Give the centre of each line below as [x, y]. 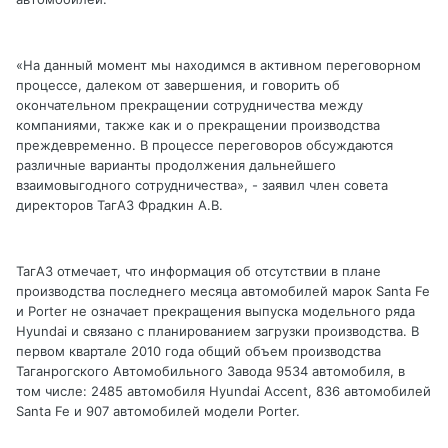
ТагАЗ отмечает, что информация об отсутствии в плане [198, 271]
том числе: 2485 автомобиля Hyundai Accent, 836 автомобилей [223, 391]
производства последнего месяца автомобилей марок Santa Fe [223, 291]
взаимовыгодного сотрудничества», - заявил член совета [202, 185]
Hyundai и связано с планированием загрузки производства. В [217, 331]
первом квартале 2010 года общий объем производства [198, 351]
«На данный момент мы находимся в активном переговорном [218, 65]
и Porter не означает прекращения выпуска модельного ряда [215, 311]
